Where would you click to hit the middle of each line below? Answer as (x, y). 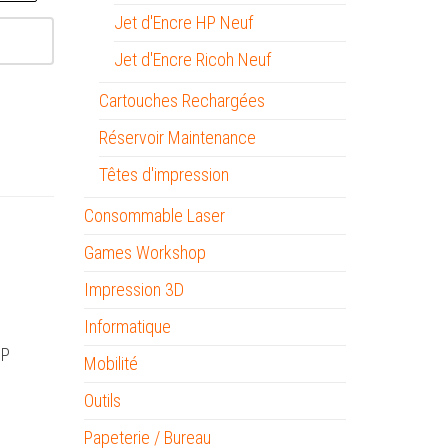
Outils (102, 400)
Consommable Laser (154, 215)
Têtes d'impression (163, 174)
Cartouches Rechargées (181, 100)
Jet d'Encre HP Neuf (183, 22)
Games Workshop (144, 252)
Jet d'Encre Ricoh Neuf (192, 59)
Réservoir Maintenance (177, 137)
